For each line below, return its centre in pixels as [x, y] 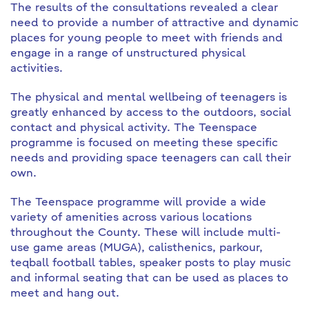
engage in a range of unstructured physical [128, 53]
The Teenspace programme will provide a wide [138, 202]
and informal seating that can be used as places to [149, 278]
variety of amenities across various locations [131, 218]
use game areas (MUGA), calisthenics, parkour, [137, 248]
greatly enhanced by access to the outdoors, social [151, 113]
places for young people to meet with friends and [147, 38]
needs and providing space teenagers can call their [151, 158]
